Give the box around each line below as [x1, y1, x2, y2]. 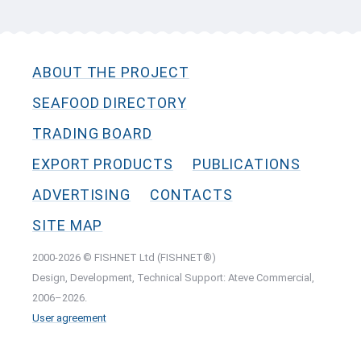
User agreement [32, 312, 106, 324]
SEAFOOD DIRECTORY [32, 94, 187, 111]
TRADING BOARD [32, 125, 152, 142]
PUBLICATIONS [192, 156, 301, 172]
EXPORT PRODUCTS [32, 156, 173, 172]
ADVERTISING [32, 186, 131, 203]
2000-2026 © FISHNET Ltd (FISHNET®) [32, 251, 216, 263]
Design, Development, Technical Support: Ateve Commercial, [32, 272, 314, 284]
